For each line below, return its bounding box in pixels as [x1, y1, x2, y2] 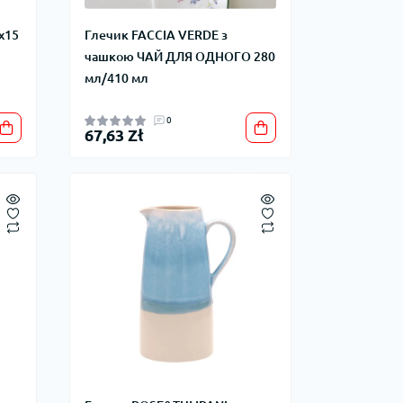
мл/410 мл [84, 71, 148, 86]
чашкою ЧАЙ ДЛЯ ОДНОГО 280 [84, 49, 275, 65]
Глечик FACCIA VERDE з [84, 28, 228, 43]
